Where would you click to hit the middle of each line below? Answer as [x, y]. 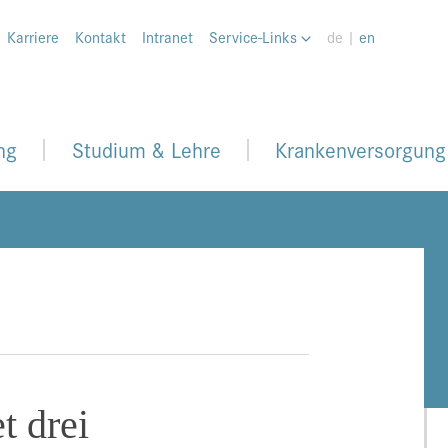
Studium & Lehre [146, 150]
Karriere [33, 36]
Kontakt [100, 36]
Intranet [167, 36]
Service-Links [255, 36]
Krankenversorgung [360, 150]
